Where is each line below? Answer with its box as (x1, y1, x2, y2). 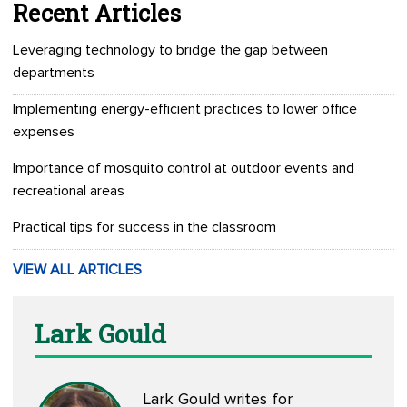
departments (13, 65, 94, 81)
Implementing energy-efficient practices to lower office (13, 102, 357, 117)
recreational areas (13, 184, 124, 199)
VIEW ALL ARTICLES (13, 263, 142, 278)
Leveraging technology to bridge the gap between (13, 43, 328, 58)
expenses (13, 124, 74, 140)
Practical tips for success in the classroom (13, 220, 276, 235)
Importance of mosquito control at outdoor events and (13, 161, 354, 176)
